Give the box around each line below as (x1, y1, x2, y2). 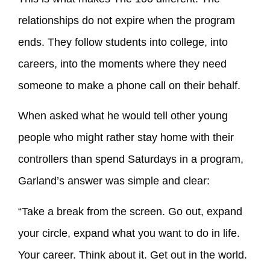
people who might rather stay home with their (18, 131, 234, 144)
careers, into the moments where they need (18, 58, 227, 71)
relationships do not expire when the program (18, 14, 235, 27)
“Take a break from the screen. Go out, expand (18, 205, 242, 218)
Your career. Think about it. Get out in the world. (18, 248, 247, 261)
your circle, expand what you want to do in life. (18, 227, 240, 239)
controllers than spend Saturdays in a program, (18, 153, 243, 166)
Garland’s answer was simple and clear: (18, 175, 210, 187)
